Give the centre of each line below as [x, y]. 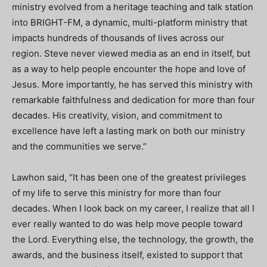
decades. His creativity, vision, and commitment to [117, 115]
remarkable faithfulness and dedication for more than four [133, 100]
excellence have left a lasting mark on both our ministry [128, 131]
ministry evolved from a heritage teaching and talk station [133, 7]
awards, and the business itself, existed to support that [127, 255]
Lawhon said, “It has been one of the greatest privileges [129, 177]
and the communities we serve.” [79, 146]
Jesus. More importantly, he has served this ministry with [132, 84]
